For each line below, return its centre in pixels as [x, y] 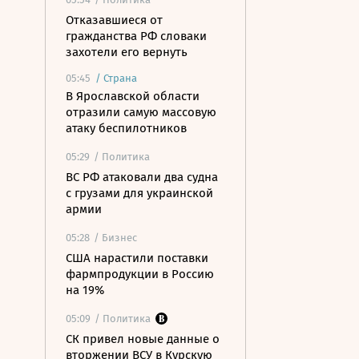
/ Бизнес [115, 238]
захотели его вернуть [127, 52]
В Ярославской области [133, 96]
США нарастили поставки [137, 258]
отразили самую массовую [141, 112]
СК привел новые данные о [143, 339]
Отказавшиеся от [114, 20]
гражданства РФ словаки [136, 36]
